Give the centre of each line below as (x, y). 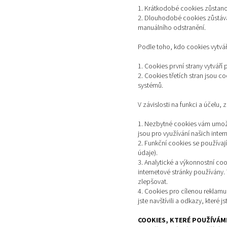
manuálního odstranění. (172, 28)
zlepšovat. (153, 182)
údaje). (148, 153)
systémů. (150, 86)
